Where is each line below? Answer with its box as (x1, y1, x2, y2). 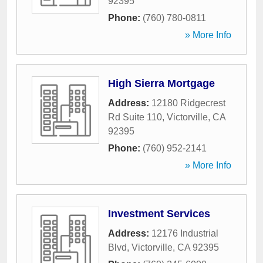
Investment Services (108, 208, 210, 220)
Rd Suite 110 (108, 112, 162, 122)
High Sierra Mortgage (108, 77, 215, 89)
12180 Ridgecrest (151, 98, 225, 108)
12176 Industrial (151, 228, 218, 238)
